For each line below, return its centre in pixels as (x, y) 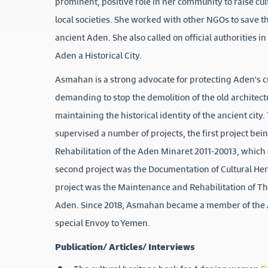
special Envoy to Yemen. (103, 223)
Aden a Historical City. (100, 55)
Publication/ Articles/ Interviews (126, 246)
